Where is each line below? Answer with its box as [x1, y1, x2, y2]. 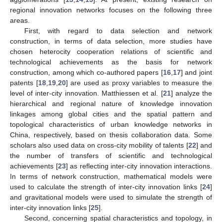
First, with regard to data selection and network [24, 26, 212, 35]
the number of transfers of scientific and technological [10, 151, 212, 160]
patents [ [10, 78, 38, 87]
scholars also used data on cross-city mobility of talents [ [10, 141, 188, 149]
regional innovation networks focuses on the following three [10, 5, 212, 14]
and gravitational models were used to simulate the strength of [10, 193, 212, 201]
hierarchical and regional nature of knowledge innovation [10, 99, 212, 108]
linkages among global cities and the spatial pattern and [10, 110, 212, 118]
